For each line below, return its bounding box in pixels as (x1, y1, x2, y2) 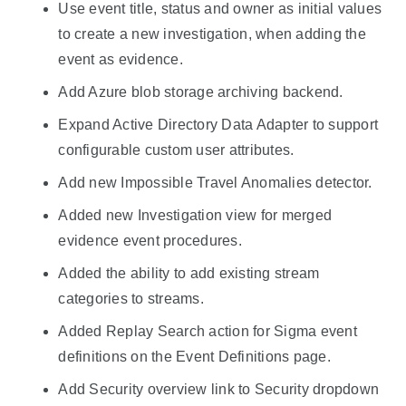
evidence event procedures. (58, 232, 242, 248)
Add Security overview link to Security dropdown (58, 381, 380, 397)
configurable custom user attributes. (58, 141, 295, 158)
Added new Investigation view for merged (58, 207, 333, 223)
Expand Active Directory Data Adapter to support (58, 116, 379, 132)
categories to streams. (58, 290, 204, 306)
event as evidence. (58, 51, 183, 67)
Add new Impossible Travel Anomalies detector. (58, 174, 372, 190)
